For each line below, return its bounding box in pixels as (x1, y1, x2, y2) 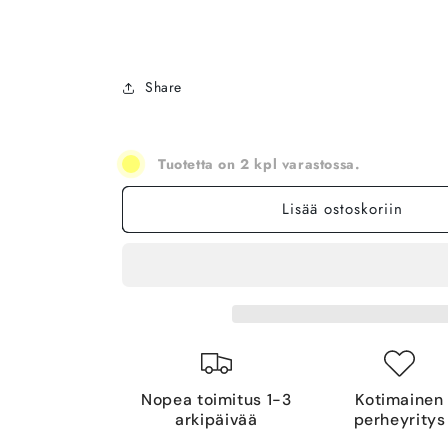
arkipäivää (175, 408, 258, 430)
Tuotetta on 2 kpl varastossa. (158, 153, 361, 174)
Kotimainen (355, 388, 444, 410)
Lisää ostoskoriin (281, 198, 403, 221)
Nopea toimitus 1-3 (141, 388, 292, 410)
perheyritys (353, 408, 446, 430)
